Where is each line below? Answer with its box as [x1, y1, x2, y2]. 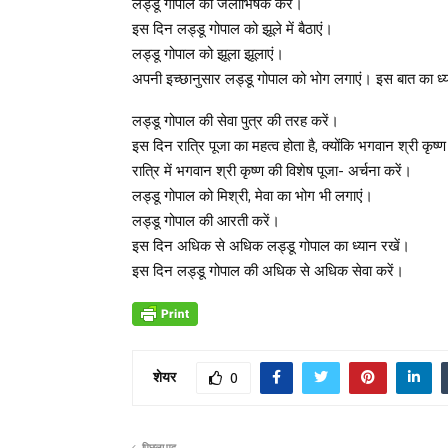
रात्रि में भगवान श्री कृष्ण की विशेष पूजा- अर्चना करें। [132, 161, 412, 180]
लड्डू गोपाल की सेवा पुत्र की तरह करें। [132, 111, 339, 130]
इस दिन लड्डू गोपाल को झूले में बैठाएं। [132, 19, 333, 38]
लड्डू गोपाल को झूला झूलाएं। [132, 44, 284, 63]
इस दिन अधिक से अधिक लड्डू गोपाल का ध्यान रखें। [132, 236, 410, 255]
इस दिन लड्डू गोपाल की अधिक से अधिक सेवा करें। [132, 261, 404, 280]
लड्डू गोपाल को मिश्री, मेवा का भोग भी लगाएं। [132, 186, 373, 205]
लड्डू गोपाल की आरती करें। [132, 211, 280, 230]
